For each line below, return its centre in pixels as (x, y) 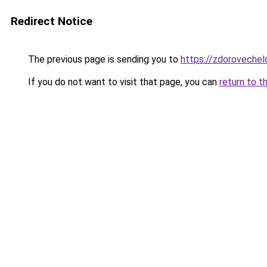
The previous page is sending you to (103, 59)
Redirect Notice (52, 21)
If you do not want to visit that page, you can (122, 82)
